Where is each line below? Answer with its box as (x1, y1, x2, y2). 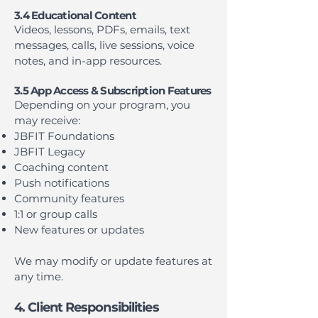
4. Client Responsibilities (14, 300, 159, 315)
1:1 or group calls (14, 207, 97, 221)
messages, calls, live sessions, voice (14, 38, 194, 52)
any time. (14, 270, 63, 283)
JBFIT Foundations (14, 129, 114, 143)
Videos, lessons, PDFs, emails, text (14, 23, 190, 36)
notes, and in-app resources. (14, 54, 162, 67)
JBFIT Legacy (14, 145, 85, 158)
